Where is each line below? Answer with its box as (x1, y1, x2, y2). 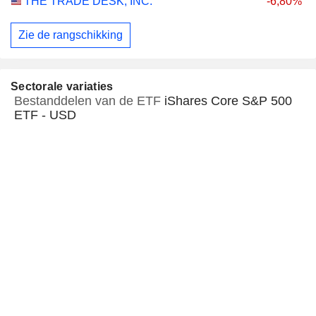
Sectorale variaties (11, 80, 114, 92)
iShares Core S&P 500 (164, 93, 292, 108)
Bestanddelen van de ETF (14, 93, 164, 108)
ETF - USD (14, 107, 76, 122)
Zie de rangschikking (18, 29, 123, 42)
